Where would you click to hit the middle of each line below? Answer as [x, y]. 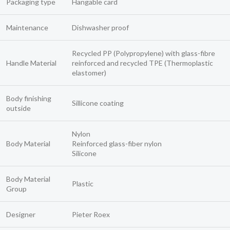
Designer [21, 215]
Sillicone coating [98, 103]
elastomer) [89, 73]
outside [18, 108]
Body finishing [29, 99]
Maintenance [27, 28]
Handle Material [31, 63]
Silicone [84, 154]
